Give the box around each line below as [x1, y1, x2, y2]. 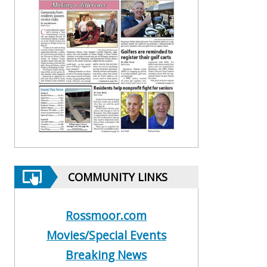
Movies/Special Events [46, 227, 166, 244]
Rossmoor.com [66, 207, 147, 224]
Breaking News [66, 247, 147, 263]
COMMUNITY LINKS [68, 170, 168, 185]
